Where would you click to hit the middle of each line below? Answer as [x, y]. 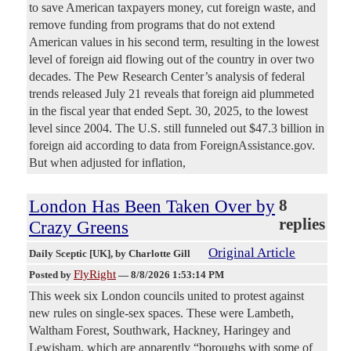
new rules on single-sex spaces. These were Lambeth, [161, 313]
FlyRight [95, 275]
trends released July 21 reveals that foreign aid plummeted [172, 94]
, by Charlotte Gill [152, 254]
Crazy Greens [79, 228]
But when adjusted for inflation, [107, 163]
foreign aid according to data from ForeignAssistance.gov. [172, 146]
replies [302, 224]
